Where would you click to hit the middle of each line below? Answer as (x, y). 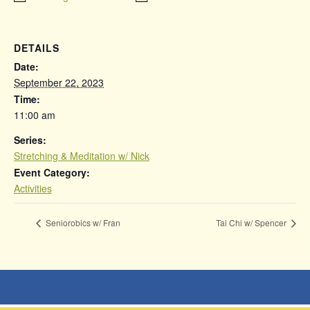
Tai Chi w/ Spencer (252, 223)
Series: (30, 140)
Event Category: (52, 172)
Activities (33, 188)
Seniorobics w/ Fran (82, 223)
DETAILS (37, 48)
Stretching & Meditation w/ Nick (82, 156)
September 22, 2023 (59, 82)
